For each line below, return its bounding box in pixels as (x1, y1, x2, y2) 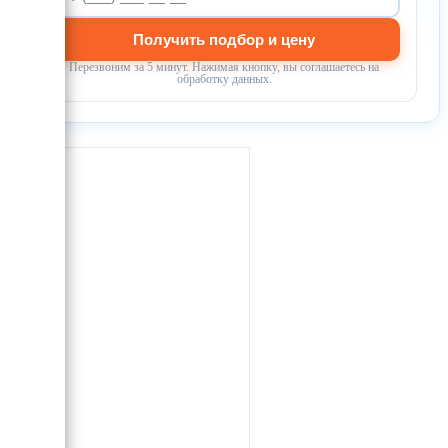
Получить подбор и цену (133, 30, 315, 48)
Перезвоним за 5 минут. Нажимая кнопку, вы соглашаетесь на (69, 60, 379, 73)
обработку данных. (176, 72, 272, 85)
